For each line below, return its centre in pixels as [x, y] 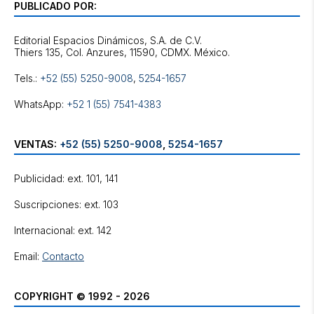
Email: [28, 256]
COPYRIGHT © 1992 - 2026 [82, 296]
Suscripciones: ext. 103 [66, 204]
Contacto [63, 256]
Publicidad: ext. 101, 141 [66, 178]
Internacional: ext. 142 [63, 230]
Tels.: [27, 78]
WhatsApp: [40, 104]
